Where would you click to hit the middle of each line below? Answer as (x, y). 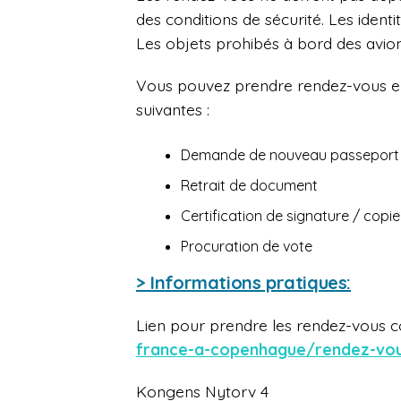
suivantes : (173, 110)
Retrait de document (249, 186)
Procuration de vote (247, 247)
